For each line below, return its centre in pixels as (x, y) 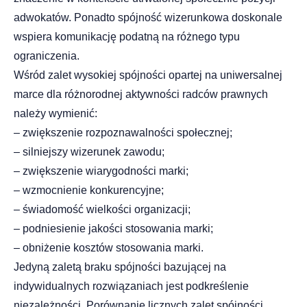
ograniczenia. (47, 56)
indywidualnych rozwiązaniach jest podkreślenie (131, 286)
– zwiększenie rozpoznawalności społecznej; (123, 133)
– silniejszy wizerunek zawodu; (89, 152)
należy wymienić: (56, 114)
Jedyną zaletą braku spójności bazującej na (120, 267)
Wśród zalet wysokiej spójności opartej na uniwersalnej (148, 75)
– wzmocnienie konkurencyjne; (89, 191)
